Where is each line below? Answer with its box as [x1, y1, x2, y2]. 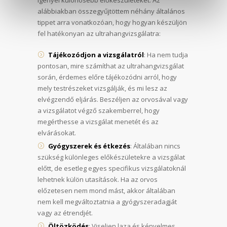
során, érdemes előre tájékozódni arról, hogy [37, 72, 177, 82]
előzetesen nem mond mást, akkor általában [37, 185, 175, 195]
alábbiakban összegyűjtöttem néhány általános [37, 6, 185, 16]
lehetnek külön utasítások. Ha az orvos [37, 174, 158, 184]
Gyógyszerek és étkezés [48, 141, 130, 150]
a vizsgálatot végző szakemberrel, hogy [37, 105, 160, 115]
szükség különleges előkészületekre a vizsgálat [37, 152, 185, 162]
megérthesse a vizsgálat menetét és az [37, 117, 159, 126]
